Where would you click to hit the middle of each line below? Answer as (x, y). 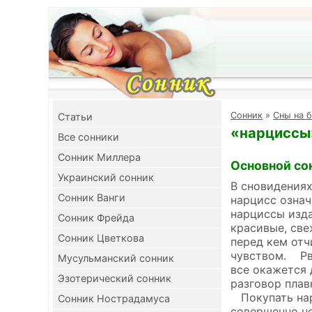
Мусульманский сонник (116, 258)
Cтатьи (75, 117)
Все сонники (88, 137)
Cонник (247, 115)
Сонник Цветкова (101, 238)
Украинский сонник (106, 177)
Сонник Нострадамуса (114, 298)
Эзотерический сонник (115, 278)
